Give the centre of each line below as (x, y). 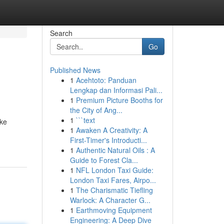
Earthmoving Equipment (114, 210)
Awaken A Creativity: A (111, 130)
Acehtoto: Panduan (106, 80)
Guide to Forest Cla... (104, 160)
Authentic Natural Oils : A (115, 150)
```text (85, 120)
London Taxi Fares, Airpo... (113, 180)
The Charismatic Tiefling (114, 190)
